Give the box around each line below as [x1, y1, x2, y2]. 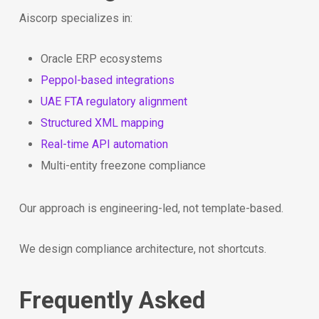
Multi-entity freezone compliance [40, 158, 206, 172]
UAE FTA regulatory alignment [40, 94, 187, 108]
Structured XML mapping [40, 115, 164, 130]
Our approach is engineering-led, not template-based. [19, 201, 283, 215]
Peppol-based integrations [40, 73, 174, 87]
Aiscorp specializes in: [19, 11, 132, 25]
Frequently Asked [19, 286, 205, 314]
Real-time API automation [40, 137, 168, 151]
